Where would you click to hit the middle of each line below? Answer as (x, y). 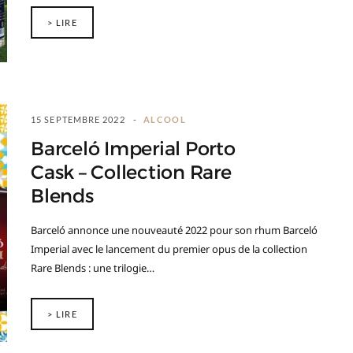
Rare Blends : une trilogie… (93, 268)
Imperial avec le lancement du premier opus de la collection (169, 249)
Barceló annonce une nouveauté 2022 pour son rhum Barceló (174, 230)
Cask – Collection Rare (131, 173)
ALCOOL (165, 119)
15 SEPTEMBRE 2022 (78, 119)
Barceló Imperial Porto (133, 149)
